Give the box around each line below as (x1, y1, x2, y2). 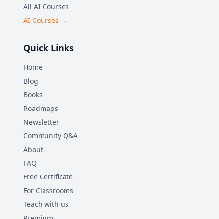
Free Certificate (23, 172, 73, 181)
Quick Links (23, 42, 74, 54)
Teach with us (23, 199, 68, 209)
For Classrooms (23, 186, 73, 195)
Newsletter (23, 117, 59, 127)
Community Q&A (23, 131, 78, 140)
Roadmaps (23, 104, 58, 113)
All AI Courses (23, 2, 69, 11)
